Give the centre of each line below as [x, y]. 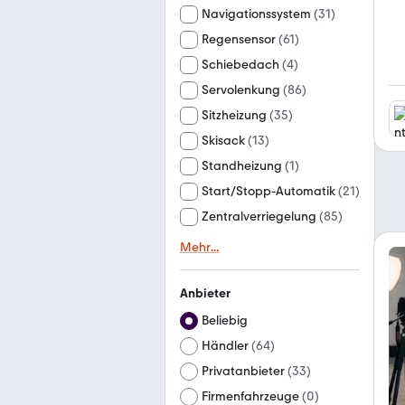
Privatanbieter [243, 371]
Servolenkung [241, 90]
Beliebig [225, 320]
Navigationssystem [256, 14]
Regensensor [239, 39]
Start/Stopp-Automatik [268, 191]
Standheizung [242, 166]
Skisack [223, 141]
